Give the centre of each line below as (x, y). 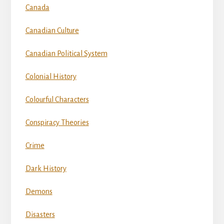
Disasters (40, 215)
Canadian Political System (66, 54)
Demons (39, 192)
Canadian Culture (52, 31)
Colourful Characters (57, 100)
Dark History (46, 169)
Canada (37, 8)
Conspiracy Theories (57, 123)
